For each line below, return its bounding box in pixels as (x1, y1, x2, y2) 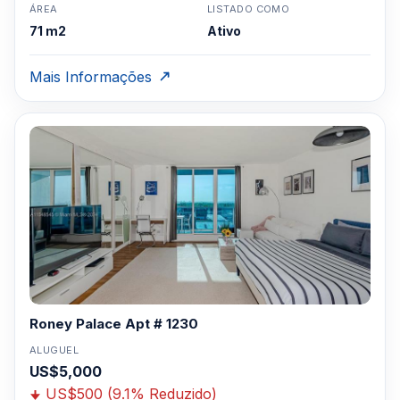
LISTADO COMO (207, 3, 290, 15)
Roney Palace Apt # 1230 (29, 315, 198, 332)
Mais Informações (29, 68, 152, 86)
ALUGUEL (29, 344, 79, 356)
